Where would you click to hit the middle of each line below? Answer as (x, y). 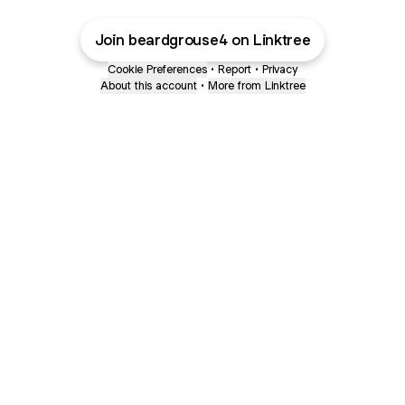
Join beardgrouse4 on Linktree (202, 40)
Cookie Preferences (157, 69)
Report (235, 69)
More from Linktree (256, 85)
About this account (148, 85)
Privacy (280, 69)
